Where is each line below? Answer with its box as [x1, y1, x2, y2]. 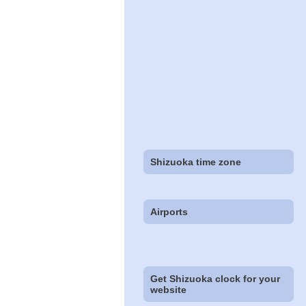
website [150, 284, 187, 296]
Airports [150, 206, 189, 218]
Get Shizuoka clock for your [150, 273, 281, 285]
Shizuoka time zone [150, 156, 242, 168]
